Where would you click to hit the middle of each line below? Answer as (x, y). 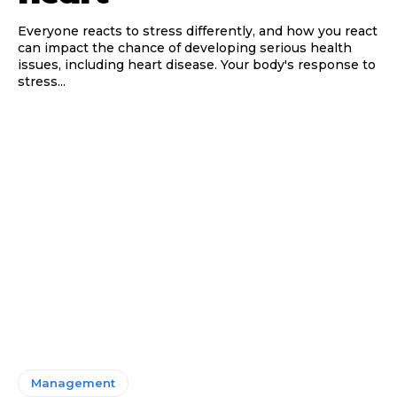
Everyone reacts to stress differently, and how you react (198, 31)
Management (73, 383)
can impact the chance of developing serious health (185, 47)
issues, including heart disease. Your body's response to (119, 64)
